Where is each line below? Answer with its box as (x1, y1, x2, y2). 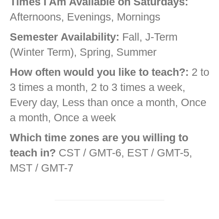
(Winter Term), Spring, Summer (10, 46, 156, 59)
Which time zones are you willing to (10, 131, 188, 144)
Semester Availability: (10, 31, 119, 44)
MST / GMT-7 (10, 162, 73, 175)
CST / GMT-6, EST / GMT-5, (56, 147, 192, 159)
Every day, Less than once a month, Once (10, 96, 206, 109)
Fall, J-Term (119, 31, 177, 44)
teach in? (10, 147, 56, 159)
